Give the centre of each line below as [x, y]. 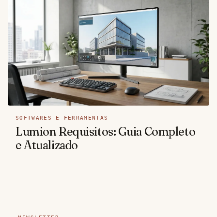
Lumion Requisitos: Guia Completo [106, 131]
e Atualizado [47, 145]
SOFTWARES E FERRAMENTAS [62, 118]
